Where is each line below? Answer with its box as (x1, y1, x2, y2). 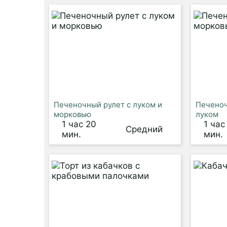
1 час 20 (62, 119, 97, 129)
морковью (54, 109, 91, 119)
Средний (125, 124, 163, 134)
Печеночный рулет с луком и (54, 100, 162, 109)
